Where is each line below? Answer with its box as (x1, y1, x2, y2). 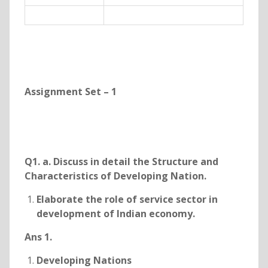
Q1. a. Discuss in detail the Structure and (24, 155, 218, 169)
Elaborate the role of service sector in (36, 193, 218, 206)
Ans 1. (24, 230, 52, 244)
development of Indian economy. (36, 207, 195, 221)
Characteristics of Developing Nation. (24, 169, 206, 183)
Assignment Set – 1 (24, 85, 117, 99)
